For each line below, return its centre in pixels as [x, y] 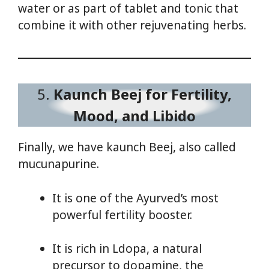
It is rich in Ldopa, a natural [127, 249]
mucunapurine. [59, 164]
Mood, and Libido [134, 116]
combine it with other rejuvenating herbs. [132, 26]
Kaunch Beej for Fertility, [143, 94]
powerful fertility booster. [122, 215]
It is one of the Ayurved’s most [135, 198]
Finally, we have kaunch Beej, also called [127, 147]
